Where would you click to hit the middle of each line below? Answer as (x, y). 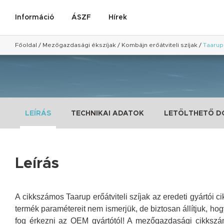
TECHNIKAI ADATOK (107, 113)
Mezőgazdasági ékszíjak (79, 45)
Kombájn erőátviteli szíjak (159, 45)
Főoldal (26, 45)
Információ (34, 17)
